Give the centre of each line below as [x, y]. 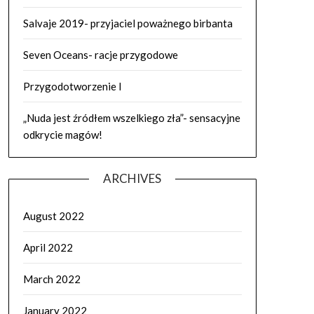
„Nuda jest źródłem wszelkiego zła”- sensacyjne [131, 118]
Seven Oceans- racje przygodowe [100, 55]
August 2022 [53, 216]
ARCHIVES [132, 178]
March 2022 [52, 279]
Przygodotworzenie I [72, 86]
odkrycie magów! [62, 135]
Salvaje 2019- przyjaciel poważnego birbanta [128, 23]
